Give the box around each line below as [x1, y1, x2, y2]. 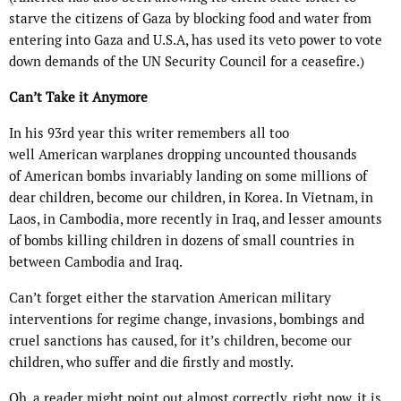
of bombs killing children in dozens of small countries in [9, 232, 354, 250]
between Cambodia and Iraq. [9, 253, 183, 271]
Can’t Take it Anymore [9, 89, 148, 107]
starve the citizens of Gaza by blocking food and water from [9, 10, 371, 28]
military [277, 289, 331, 307]
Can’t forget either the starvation [9, 289, 218, 307]
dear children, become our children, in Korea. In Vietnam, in [9, 189, 373, 207]
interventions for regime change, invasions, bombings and [9, 311, 364, 328]
